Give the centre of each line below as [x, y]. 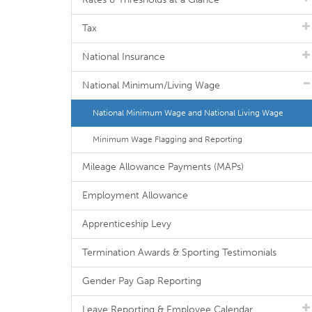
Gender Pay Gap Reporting [142, 281]
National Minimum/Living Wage [151, 85]
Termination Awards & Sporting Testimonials [179, 252]
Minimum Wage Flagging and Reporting [167, 139]
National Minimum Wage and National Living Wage [188, 113]
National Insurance [124, 57]
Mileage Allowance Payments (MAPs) [163, 167]
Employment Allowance [135, 195]
